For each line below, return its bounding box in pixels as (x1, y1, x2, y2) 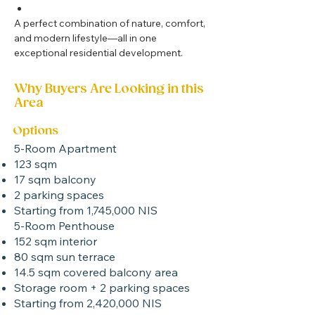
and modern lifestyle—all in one (14, 32, 159, 44)
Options (13, 124, 58, 138)
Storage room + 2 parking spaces (14, 281, 190, 295)
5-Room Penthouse (14, 219, 115, 233)
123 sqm (14, 157, 57, 171)
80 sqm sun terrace (14, 250, 115, 264)
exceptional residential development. (14, 46, 183, 59)
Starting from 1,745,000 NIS (14, 203, 157, 217)
